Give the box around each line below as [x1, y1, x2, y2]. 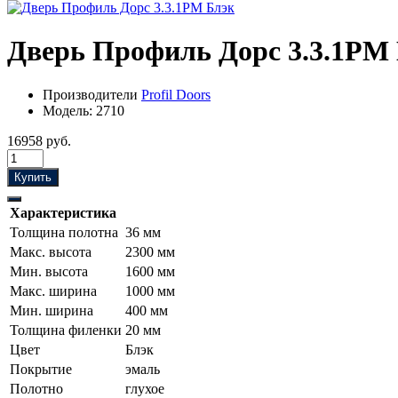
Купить [14, 170, 52, 184]
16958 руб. [7, 132, 71, 148]
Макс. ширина [10, 283, 97, 298]
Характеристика [10, 204, 116, 220]
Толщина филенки [10, 322, 122, 338]
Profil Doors [141, 86, 211, 102]
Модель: [43, 102, 96, 118]
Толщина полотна [10, 224, 118, 240]
